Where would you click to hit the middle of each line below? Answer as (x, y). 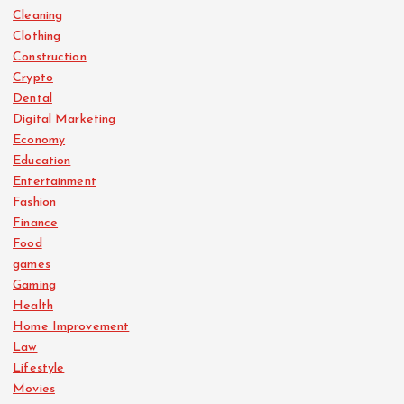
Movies (34, 390)
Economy (39, 141)
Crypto (33, 78)
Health (33, 307)
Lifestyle (39, 369)
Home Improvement (71, 327)
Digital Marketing (64, 120)
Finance (36, 224)
